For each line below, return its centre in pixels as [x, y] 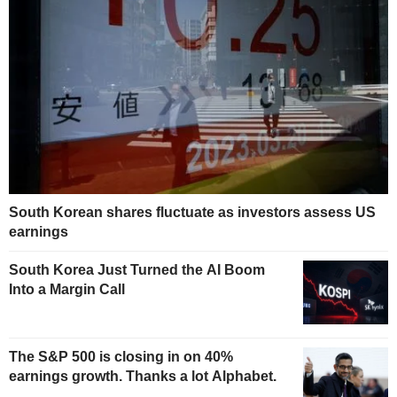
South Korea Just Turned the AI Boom [137, 269]
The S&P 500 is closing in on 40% [121, 356]
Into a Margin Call [67, 289]
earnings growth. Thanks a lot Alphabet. [143, 376]
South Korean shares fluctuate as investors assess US [192, 212]
